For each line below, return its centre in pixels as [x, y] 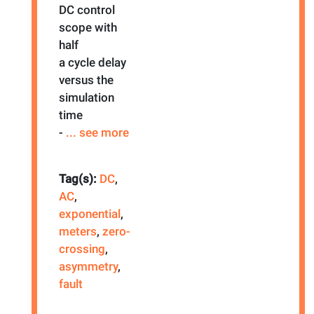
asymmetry [88, 266]
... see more [97, 132]
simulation [86, 97]
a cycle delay [92, 62]
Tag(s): [79, 178]
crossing [82, 248]
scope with [88, 27]
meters [77, 231]
